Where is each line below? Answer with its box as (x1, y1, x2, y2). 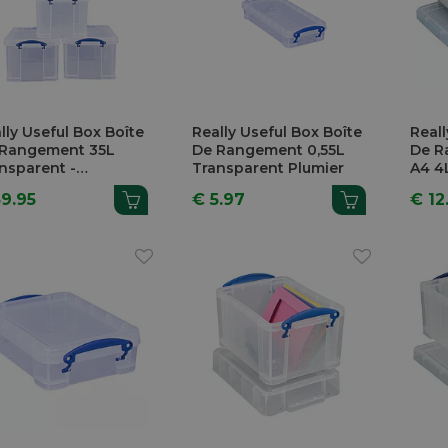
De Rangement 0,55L (192, 140, 346, 159)
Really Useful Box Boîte (192, 122, 363, 141)
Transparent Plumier (192, 158, 345, 177)
